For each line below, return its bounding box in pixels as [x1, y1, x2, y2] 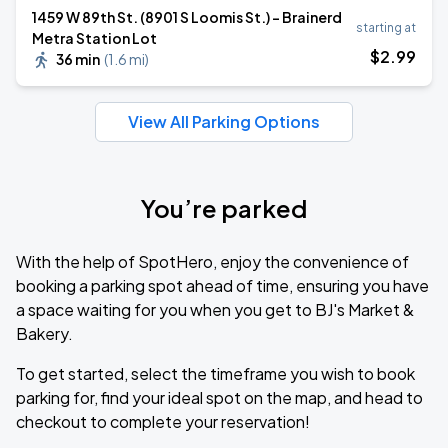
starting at [356, 20, 416, 35]
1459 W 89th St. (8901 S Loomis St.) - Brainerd [32, 8, 342, 26]
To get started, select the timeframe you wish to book [16, 363, 415, 384]
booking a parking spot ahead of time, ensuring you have [16, 275, 429, 296]
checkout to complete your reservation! [16, 411, 310, 432]
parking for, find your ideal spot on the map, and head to [16, 387, 423, 408]
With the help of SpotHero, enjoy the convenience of [16, 251, 409, 272]
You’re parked [141, 193, 307, 223]
